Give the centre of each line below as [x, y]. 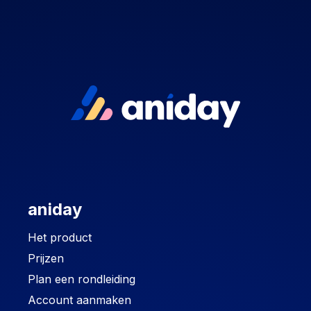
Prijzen [46, 259]
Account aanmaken [79, 300]
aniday [55, 210]
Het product [60, 238]
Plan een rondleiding [82, 279]
